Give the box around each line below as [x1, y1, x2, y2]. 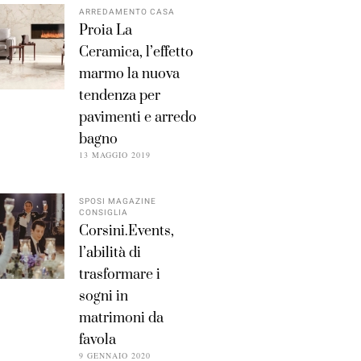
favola [79, 330, 116, 349]
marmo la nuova [79, 64, 180, 83]
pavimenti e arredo [79, 108, 197, 127]
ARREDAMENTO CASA [79, 6, 175, 18]
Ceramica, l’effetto [79, 43, 193, 61]
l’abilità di [79, 243, 141, 262]
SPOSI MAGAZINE [79, 195, 156, 207]
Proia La [79, 21, 132, 39]
